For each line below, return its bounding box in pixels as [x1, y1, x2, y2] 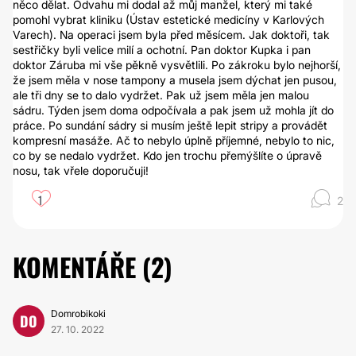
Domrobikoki [51, 308, 106, 319]
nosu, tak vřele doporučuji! [13, 164, 149, 177]
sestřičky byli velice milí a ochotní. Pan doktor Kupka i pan [13, 43, 311, 56]
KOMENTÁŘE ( [13, 248, 151, 285]
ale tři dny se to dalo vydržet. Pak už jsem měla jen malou [13, 88, 309, 102]
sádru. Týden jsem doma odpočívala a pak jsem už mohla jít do [13, 103, 334, 117]
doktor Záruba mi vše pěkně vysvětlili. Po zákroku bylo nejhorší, [13, 58, 341, 72]
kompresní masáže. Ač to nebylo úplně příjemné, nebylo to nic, [13, 133, 335, 147]
